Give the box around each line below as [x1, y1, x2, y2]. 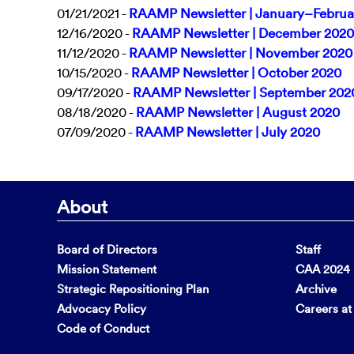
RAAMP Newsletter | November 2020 [129, 44, 352, 62]
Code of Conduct [57, 321, 149, 337]
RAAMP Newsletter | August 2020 [136, 104, 340, 121]
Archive [296, 281, 337, 297]
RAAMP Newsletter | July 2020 [135, 123, 320, 141]
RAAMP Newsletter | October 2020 [131, 64, 341, 81]
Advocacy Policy [57, 301, 146, 317]
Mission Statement [57, 262, 156, 277]
